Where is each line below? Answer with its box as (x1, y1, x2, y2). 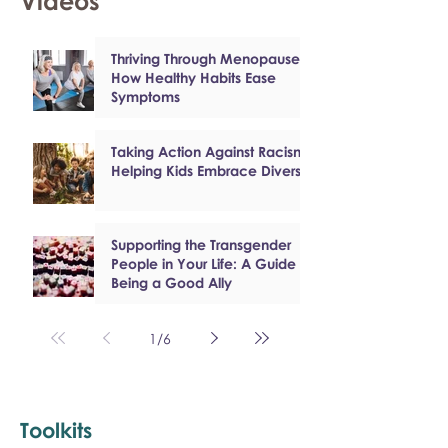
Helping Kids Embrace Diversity (111, 162, 316, 179)
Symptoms (111, 88, 180, 105)
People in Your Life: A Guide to (111, 255, 313, 272)
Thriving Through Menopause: (111, 50, 304, 67)
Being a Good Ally (111, 274, 232, 291)
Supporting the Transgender (111, 236, 291, 253)
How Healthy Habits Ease (111, 69, 276, 86)
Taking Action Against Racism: (111, 143, 310, 160)
